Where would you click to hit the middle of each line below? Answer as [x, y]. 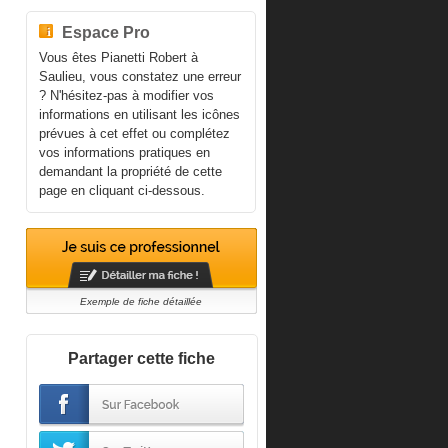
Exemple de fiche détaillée [140, 301]
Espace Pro [105, 32]
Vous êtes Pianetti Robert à [118, 57]
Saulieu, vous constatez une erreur [139, 76]
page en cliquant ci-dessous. [121, 190]
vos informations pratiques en [124, 152]
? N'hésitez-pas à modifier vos [126, 95]
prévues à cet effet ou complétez [134, 133]
